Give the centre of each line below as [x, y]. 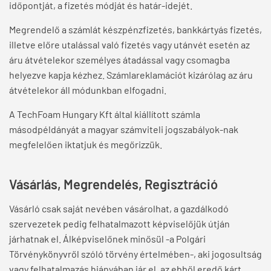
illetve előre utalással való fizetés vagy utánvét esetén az [129, 45]
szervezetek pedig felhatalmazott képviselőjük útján [119, 224]
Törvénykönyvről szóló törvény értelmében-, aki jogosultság [135, 254]
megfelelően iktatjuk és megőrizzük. [86, 145]
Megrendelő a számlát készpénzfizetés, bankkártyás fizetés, [135, 30]
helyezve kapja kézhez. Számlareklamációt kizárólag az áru [131, 75]
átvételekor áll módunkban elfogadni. [88, 90]
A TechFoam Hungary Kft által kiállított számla [105, 114]
